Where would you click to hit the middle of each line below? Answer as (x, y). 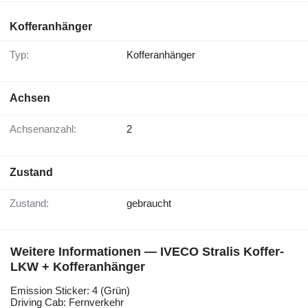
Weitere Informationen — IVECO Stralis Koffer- (147, 252)
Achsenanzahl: (46, 129)
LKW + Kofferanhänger (78, 267)
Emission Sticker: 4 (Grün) (70, 291)
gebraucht (149, 203)
